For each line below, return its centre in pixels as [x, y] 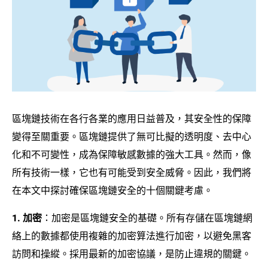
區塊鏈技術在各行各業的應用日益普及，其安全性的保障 [132, 119]
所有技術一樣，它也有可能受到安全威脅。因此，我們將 [132, 173]
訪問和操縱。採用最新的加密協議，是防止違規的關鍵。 [132, 255]
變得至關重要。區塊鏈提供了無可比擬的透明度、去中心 [132, 137]
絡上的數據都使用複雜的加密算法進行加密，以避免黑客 [132, 237]
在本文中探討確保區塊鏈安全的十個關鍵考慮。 [112, 191]
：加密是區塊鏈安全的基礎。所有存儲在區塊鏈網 [147, 219]
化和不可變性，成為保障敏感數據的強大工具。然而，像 [132, 155]
